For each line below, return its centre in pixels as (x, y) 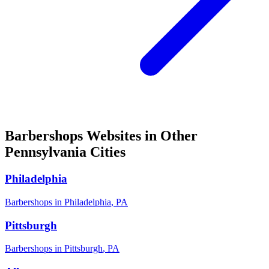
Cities (106, 152)
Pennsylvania (46, 152)
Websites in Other (140, 136)
